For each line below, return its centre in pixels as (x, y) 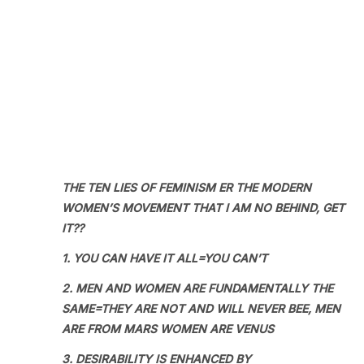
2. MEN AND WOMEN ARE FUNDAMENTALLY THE (197, 288)
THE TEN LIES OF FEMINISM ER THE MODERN (186, 187)
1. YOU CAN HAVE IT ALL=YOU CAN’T (165, 258)
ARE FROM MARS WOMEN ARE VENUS (168, 329)
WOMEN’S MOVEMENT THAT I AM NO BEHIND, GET (203, 208)
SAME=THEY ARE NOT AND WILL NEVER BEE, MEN (201, 308)
